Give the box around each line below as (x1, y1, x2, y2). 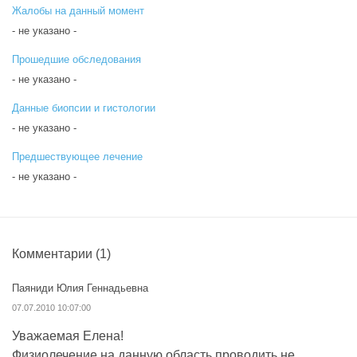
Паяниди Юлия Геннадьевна (12, 282, 148, 294)
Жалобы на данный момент (12, 5, 144, 17)
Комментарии (12, 247, 96, 261)
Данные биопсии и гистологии (12, 102, 155, 114)
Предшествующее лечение (12, 151, 143, 163)
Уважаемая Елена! (12, 329, 124, 343)
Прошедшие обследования (12, 53, 141, 65)
